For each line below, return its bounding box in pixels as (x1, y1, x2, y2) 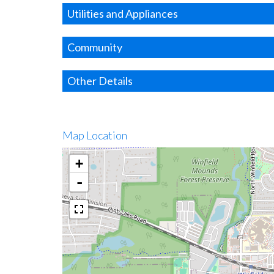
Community (67, 40, 122, 54)
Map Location (62, 128, 127, 142)
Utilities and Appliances (67, 7, 178, 20)
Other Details (67, 74, 133, 87)
